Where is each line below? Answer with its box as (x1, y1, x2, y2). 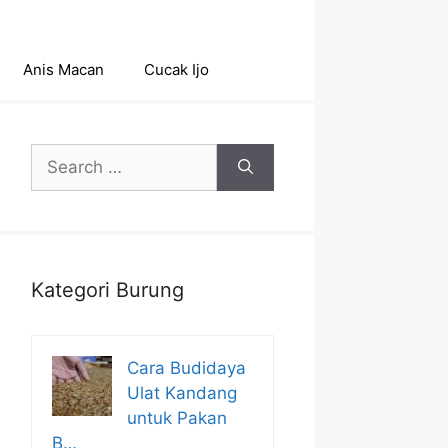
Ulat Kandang (127, 383, 237, 403)
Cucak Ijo (143, 60, 209, 79)
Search (30, 145, 86, 165)
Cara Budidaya (127, 358, 246, 378)
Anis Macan (22, 60, 104, 79)
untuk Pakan (127, 408, 227, 428)
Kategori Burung (31, 278, 184, 302)
